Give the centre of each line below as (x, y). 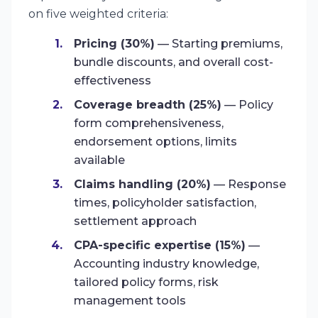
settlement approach (135, 221)
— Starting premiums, (219, 44)
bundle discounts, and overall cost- (174, 62)
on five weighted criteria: (98, 14)
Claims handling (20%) (142, 184)
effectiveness (113, 81)
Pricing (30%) (114, 44)
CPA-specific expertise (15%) (160, 245)
